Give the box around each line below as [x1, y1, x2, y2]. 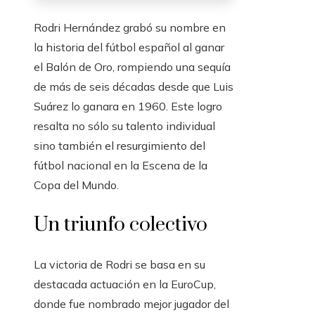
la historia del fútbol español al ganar [34, 40, 224, 55]
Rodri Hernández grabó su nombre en [34, 20, 226, 35]
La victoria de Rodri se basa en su [34, 257, 205, 272]
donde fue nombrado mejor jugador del [34, 297, 229, 311]
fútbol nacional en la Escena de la [34, 158, 207, 173]
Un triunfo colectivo [34, 212, 207, 238]
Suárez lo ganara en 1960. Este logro [34, 99, 222, 114]
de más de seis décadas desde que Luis [34, 79, 233, 94]
